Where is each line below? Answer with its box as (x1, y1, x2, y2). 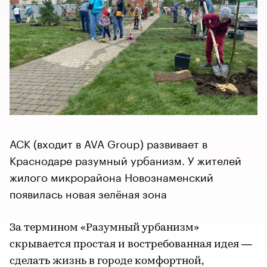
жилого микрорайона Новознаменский (10, 167, 213, 184)
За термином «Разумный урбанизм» (10, 222, 199, 234)
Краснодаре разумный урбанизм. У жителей (10, 150, 241, 167)
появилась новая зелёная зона (10, 184, 167, 201)
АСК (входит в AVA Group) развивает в (10, 133, 207, 151)
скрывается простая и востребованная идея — (10, 238, 252, 250)
